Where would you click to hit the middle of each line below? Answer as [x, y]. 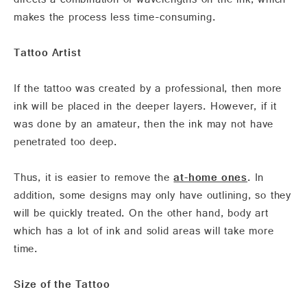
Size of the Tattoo [62, 287]
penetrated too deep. [66, 145]
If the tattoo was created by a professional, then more [148, 91]
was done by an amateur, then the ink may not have [144, 127]
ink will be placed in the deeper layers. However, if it [145, 109]
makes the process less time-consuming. [115, 20]
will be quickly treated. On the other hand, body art [141, 216]
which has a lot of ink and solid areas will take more [144, 234]
